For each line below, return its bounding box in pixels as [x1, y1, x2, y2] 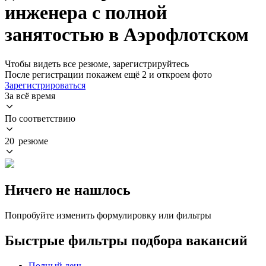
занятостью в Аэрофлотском [5, 24, 249, 46]
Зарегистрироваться [5, 80, 85, 90]
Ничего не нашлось [5, 182, 131, 198]
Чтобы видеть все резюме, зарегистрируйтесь [5, 58, 189, 69]
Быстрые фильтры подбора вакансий [5, 232, 248, 248]
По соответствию [5, 113, 75, 123]
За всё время [5, 90, 55, 101]
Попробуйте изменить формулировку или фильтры [5, 210, 211, 220]
